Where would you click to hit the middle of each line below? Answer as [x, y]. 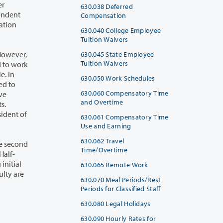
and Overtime [102, 102]
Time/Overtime [104, 150]
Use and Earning [106, 126]
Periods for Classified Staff [121, 188]
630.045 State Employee [117, 54]
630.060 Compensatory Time [125, 93]
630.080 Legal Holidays [116, 203]
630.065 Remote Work [114, 165]
